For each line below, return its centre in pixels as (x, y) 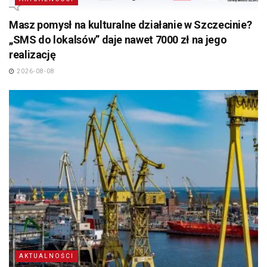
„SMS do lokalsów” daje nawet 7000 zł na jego (118, 39)
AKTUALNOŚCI (46, 256)
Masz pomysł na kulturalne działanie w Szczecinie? (131, 24)
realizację (32, 54)
